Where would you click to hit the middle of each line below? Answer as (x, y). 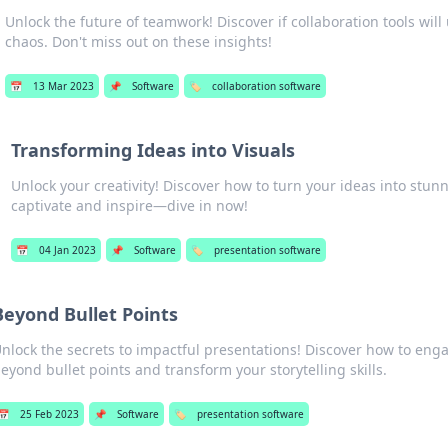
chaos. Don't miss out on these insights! (139, 41)
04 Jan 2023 (67, 250)
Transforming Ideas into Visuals (152, 150)
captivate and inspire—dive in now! (129, 205)
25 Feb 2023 (49, 414)
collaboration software (267, 86)
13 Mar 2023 (64, 86)
